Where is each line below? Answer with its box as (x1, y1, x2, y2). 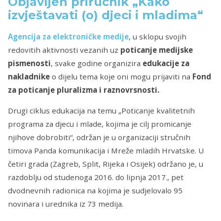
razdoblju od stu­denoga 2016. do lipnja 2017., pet (8, 172, 184, 182)
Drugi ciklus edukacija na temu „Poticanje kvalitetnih (8, 105, 195, 115)
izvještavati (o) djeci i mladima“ (8, 8, 203, 23)
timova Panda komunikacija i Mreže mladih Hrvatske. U (8, 145, 204, 155)
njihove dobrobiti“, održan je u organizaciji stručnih (8, 132, 190, 142)
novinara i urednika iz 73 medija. (8, 198, 123, 209)
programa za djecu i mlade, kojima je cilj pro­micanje (8, 118, 191, 129)
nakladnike (8, 71, 50, 81)
